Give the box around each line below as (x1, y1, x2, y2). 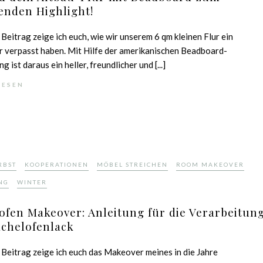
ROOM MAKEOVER (176, 161, 245, 168)
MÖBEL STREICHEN (97, 161, 168, 168)
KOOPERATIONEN (25, 161, 89, 168)
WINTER (17, 178, 48, 186)
